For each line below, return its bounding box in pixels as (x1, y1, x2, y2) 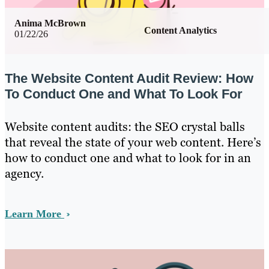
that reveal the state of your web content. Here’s (5, 134, 261, 150)
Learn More (5, 207, 64, 220)
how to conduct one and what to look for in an (5, 150, 251, 166)
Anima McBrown (14, 18, 86, 29)
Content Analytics (144, 25, 217, 36)
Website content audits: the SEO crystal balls (5, 118, 245, 134)
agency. (5, 165, 44, 181)
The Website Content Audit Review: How (5, 70, 253, 86)
